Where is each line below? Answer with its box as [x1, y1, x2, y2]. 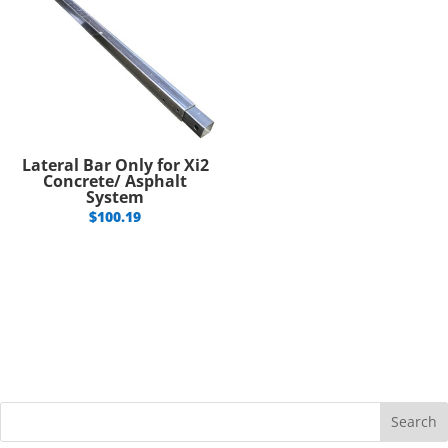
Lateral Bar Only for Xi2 [21, 153, 209, 176]
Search [391, 412, 438, 432]
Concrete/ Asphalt [43, 169, 188, 192]
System [86, 185, 145, 208]
